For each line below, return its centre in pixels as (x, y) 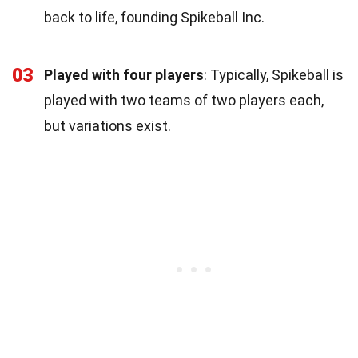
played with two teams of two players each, (184, 100)
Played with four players (124, 74)
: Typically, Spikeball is (274, 74)
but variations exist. (107, 125)
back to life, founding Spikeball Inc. (154, 17)
